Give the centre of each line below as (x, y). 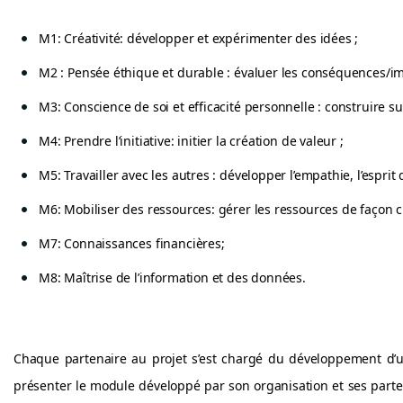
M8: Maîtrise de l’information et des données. (172, 278)
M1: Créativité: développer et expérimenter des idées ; (199, 38)
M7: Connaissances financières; (132, 243)
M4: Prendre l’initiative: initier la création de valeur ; (191, 141)
